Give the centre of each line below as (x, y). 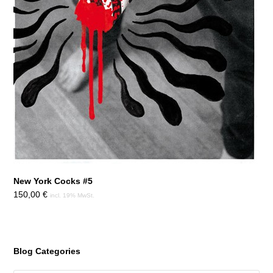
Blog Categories (47, 251)
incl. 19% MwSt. (73, 195)
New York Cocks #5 (53, 181)
